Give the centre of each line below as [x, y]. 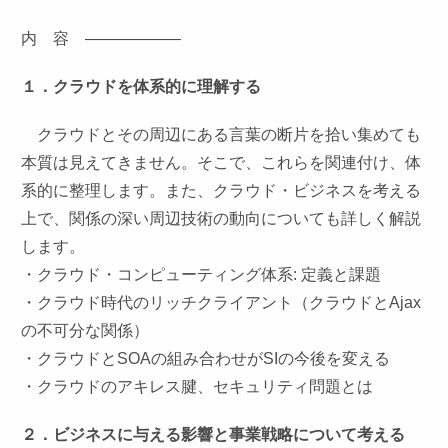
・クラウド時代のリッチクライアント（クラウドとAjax [221, 302]
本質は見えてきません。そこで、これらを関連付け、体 [221, 162]
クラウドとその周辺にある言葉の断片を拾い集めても [221, 134]
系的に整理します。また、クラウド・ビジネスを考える [221, 190]
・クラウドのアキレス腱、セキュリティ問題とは [197, 386]
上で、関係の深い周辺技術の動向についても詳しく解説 [221, 218]
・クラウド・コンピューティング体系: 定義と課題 [201, 274]
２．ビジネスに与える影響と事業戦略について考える [213, 434]
